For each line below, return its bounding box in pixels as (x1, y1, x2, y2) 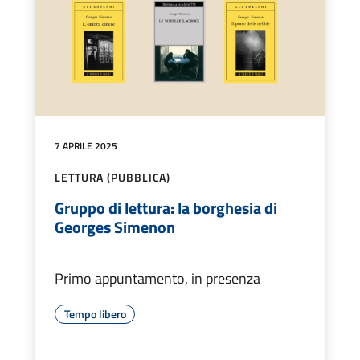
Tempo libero (63, 305, 126, 323)
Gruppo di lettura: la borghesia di (55, 195, 277, 221)
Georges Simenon (55, 215, 175, 240)
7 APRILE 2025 (55, 138, 117, 154)
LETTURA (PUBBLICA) (55, 169, 171, 186)
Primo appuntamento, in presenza (55, 268, 260, 290)
